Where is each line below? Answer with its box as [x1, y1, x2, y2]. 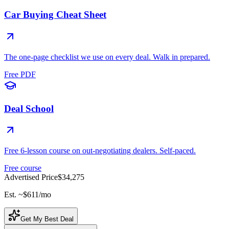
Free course [4, 164, 41, 173]
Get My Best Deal [20, 215, 74, 223]
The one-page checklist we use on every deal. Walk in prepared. [4, 52, 210, 61]
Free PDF [4, 70, 36, 79]
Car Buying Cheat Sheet [4, 9, 106, 20]
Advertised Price [4, 173, 58, 182]
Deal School [4, 103, 54, 114]
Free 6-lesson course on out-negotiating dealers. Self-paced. [4, 146, 196, 155]
